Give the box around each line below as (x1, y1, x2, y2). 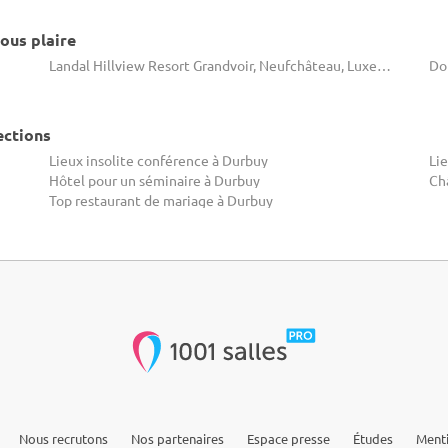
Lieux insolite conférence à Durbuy (49, 151, 268, 169)
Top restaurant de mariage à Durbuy (49, 191, 273, 209)
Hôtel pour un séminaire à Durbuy (49, 171, 260, 189)
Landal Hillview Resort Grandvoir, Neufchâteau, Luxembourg (377, 56, 391, 74)
